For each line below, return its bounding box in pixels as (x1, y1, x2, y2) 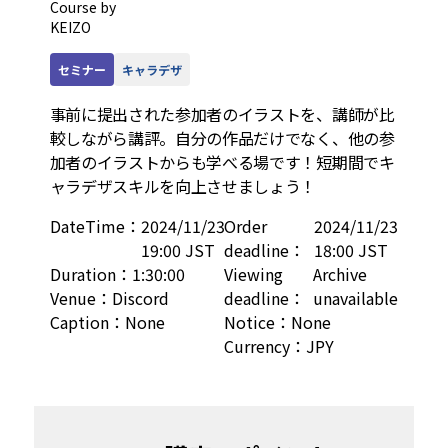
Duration (49, 262, 116, 287)
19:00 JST (140, 238, 215, 263)
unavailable (313, 286, 399, 311)
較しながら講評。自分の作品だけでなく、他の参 (49, 126, 395, 151)
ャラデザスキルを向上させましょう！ (49, 174, 320, 199)
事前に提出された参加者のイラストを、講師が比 (49, 102, 395, 127)
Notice (223, 310, 275, 335)
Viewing (223, 262, 283, 287)
